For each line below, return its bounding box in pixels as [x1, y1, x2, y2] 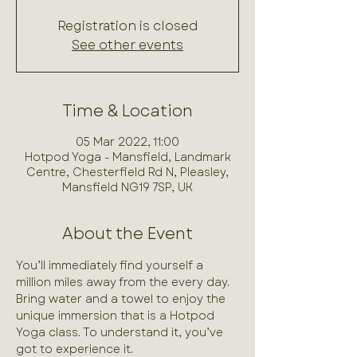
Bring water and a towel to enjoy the [16, 291, 229, 307]
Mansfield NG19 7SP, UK [62, 179, 193, 195]
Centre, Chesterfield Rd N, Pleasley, [26, 164, 229, 180]
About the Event [62, 222, 193, 245]
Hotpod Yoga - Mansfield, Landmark [24, 149, 231, 165]
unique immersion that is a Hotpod [16, 308, 218, 324]
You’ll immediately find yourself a [16, 257, 206, 273]
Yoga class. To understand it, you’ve [16, 324, 226, 340]
